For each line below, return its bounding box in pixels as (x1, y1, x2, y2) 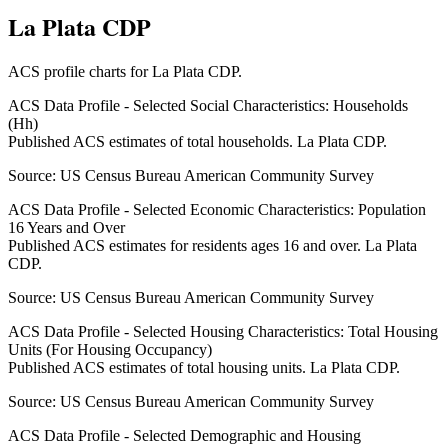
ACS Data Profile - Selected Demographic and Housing (8, 427, 361, 445)
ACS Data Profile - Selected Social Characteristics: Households (8, 97, 408, 115)
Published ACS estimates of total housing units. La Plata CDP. (8, 359, 400, 377)
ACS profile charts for (8, 63, 152, 81)
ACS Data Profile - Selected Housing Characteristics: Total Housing (8, 323, 438, 341)
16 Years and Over (8, 219, 125, 237)
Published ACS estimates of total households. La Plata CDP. (8, 133, 387, 151)
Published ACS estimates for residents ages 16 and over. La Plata (8, 237, 417, 255)
